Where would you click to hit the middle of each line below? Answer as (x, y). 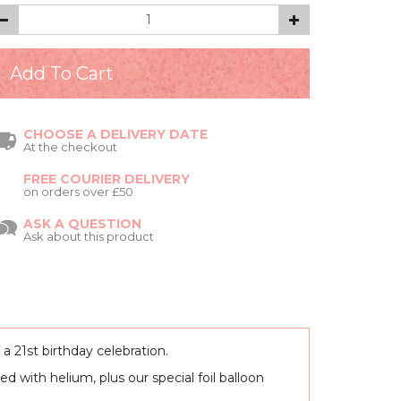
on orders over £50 (78, 192)
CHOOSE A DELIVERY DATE (115, 134)
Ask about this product (89, 236)
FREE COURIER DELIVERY (107, 179)
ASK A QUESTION (82, 224)
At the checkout (70, 147)
